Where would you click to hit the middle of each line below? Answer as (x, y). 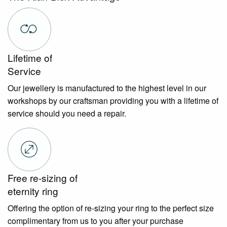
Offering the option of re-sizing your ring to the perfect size (111, 208)
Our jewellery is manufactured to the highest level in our (107, 88)
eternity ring (33, 191)
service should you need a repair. (67, 113)
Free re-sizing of (43, 177)
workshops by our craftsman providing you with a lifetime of (113, 100)
